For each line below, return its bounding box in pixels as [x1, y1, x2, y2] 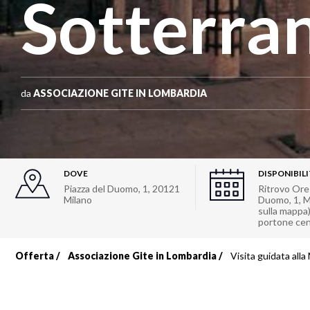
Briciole [15, 256, 106, 288]
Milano [64, 194, 92, 206]
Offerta [15, 250, 54, 262]
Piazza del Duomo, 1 [64, 183, 148, 194]
